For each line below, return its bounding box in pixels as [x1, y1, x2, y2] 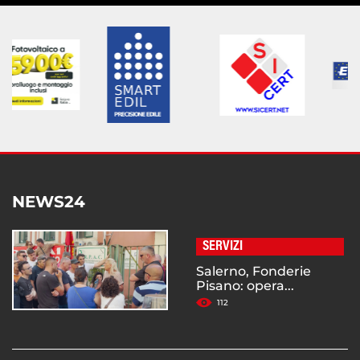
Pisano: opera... [196, 278, 294, 294]
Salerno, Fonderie [196, 264, 311, 280]
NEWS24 [12, 192, 85, 212]
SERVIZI [202, 239, 243, 255]
